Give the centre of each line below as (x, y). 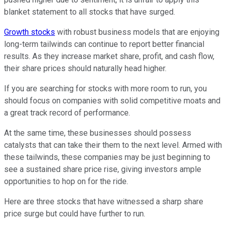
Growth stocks (30, 32)
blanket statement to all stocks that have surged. (90, 12)
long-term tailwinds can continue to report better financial (104, 44)
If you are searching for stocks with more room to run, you (105, 88)
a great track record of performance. (67, 112)
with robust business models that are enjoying (137, 32)
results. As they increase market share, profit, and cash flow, (109, 56)
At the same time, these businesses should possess (98, 133)
